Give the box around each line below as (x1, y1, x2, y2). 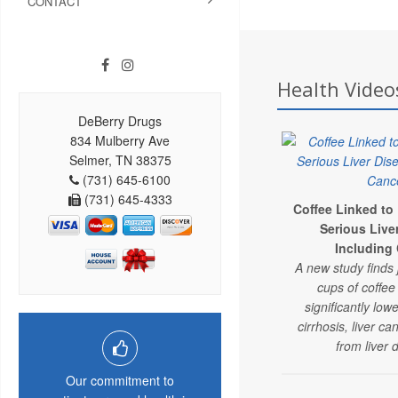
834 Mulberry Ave (70, 131, 170, 149)
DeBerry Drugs (78, 111, 162, 130)
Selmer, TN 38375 (68, 150, 171, 169)
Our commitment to (66, 370, 174, 389)
